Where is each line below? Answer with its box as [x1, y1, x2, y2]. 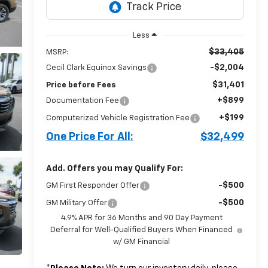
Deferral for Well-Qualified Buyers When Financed [50, 226, 233, 234]
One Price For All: [45, 131, 133, 142]
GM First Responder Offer [45, 181, 139, 190]
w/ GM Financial [113, 237, 170, 246]
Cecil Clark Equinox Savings [45, 63, 147, 72]
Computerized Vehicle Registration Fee [45, 114, 190, 122]
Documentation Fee [45, 96, 119, 105]
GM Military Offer [45, 199, 107, 207]
